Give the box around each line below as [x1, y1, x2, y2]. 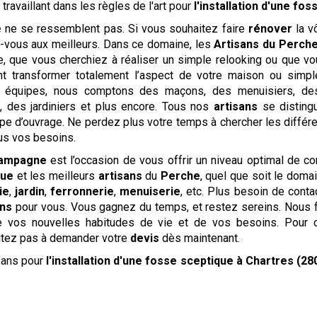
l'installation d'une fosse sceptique [46, 254, 234, 268]
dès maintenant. [159, 231, 241, 246]
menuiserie [120, 185, 181, 199]
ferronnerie [50, 185, 115, 199]
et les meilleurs [13, 169, 98, 183]
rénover [248, 22, 292, 36]
